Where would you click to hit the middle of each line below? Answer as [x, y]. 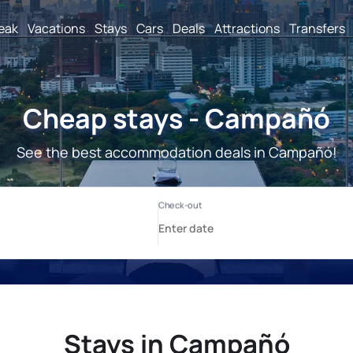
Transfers [317, 28]
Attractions [247, 28]
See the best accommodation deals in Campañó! [176, 152]
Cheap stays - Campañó [176, 118]
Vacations [56, 28]
